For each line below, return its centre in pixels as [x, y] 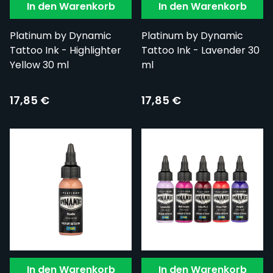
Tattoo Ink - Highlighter [66, 51]
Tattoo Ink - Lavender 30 [200, 51]
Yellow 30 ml [39, 65]
